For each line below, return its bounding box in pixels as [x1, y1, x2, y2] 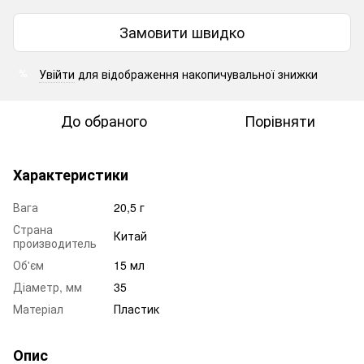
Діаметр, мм [13, 278, 82, 295]
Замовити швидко [119, 21, 245, 43]
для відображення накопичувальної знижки [75, 65, 318, 82]
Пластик [114, 300, 159, 317]
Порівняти [244, 109, 315, 131]
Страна [13, 220, 53, 237]
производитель [13, 234, 97, 251]
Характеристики [13, 163, 128, 185]
